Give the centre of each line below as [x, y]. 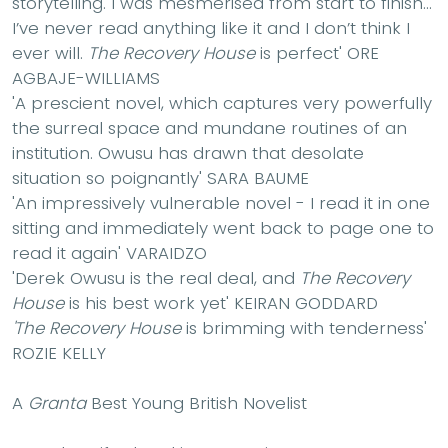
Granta [57, 402]
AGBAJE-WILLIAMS [86, 77]
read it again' [69, 252]
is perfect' [301, 52]
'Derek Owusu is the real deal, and [156, 277]
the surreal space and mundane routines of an [209, 127]
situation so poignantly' [109, 177]
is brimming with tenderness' [304, 327]
